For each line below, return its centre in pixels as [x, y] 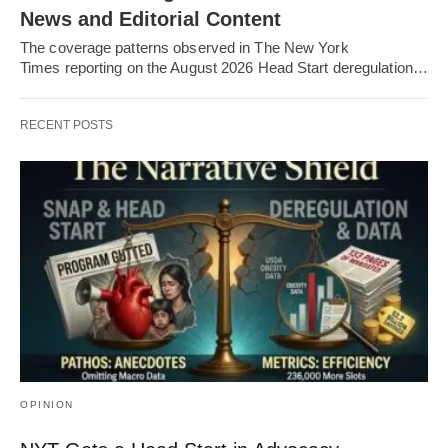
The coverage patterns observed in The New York [184, 47]
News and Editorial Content [150, 18]
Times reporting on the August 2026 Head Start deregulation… [224, 67]
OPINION [47, 405]
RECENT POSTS [66, 124]
